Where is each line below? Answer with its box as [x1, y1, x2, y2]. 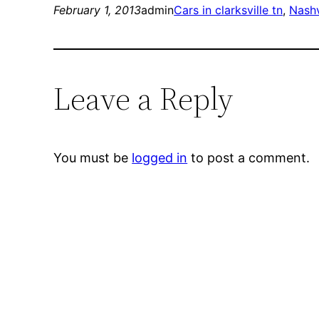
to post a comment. [187, 150, 310, 166]
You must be [53, 150, 132, 166]
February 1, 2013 [53, 3, 142, 18]
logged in [132, 150, 188, 166]
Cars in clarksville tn [174, 3, 283, 18]
